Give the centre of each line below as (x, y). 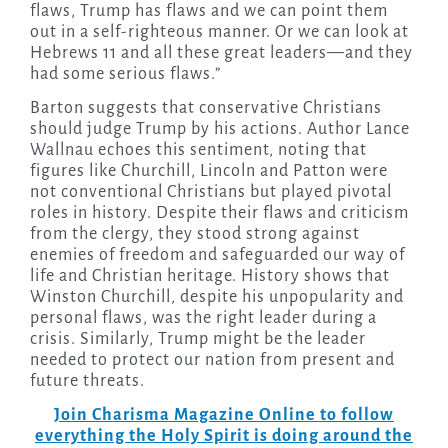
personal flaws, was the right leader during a (203, 318)
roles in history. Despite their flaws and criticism (219, 213)
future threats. (87, 381)
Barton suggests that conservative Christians (205, 108)
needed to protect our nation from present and (212, 360)
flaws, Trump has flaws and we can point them (208, 11)
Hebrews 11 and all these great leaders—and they (221, 53)
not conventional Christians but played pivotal (210, 192)
